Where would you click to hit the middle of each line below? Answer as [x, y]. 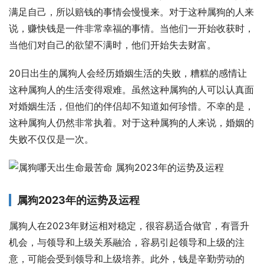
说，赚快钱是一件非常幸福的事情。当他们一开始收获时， [131, 29]
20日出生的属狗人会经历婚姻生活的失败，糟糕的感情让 [128, 73]
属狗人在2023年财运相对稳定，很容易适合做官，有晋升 [129, 226]
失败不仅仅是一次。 [51, 139]
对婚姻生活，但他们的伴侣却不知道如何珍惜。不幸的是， [131, 106]
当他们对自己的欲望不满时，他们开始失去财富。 [113, 45]
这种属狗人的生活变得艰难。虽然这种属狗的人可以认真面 [131, 90]
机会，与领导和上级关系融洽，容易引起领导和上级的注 [127, 242]
